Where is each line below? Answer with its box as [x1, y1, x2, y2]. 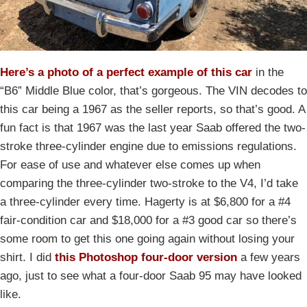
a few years [237, 250, 300, 264]
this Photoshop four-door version [55, 250, 237, 264]
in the [252, 65, 284, 79]
